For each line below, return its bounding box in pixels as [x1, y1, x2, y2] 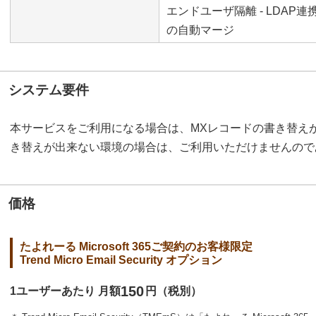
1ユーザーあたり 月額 [10, 284, 121, 297]
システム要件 [8, 83, 89, 97]
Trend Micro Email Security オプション [20, 254, 222, 267]
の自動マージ [166, 24, 234, 36]
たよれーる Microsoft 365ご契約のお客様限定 [20, 241, 253, 253]
